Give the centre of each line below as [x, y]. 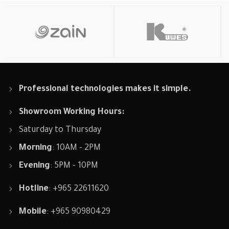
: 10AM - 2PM [77, 148]
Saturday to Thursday [60, 130]
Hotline [34, 189]
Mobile [33, 212]
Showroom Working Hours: [72, 112]
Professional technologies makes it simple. [105, 89]
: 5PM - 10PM [74, 166]
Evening [35, 166]
